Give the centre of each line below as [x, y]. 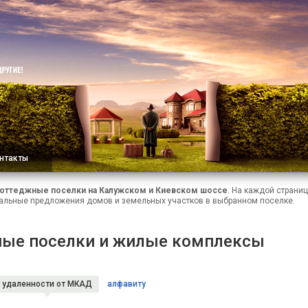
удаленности [29, 284]
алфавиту [126, 284]
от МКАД [74, 284]
